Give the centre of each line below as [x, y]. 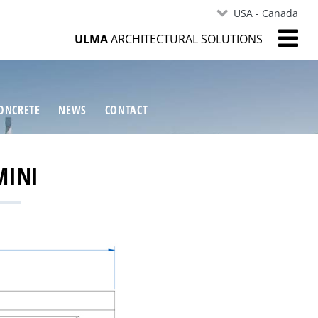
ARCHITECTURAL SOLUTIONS [185, 39]
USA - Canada [265, 13]
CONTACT [126, 110]
